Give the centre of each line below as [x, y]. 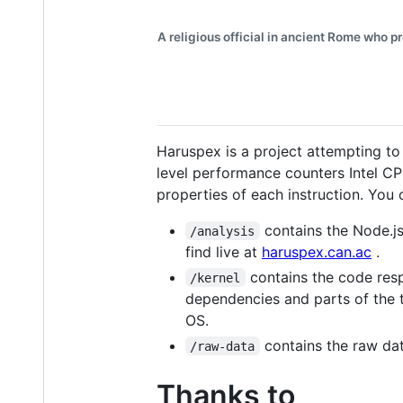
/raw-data [223, 346]
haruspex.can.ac [317, 251]
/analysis [223, 231]
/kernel [215, 278]
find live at [224, 251]
